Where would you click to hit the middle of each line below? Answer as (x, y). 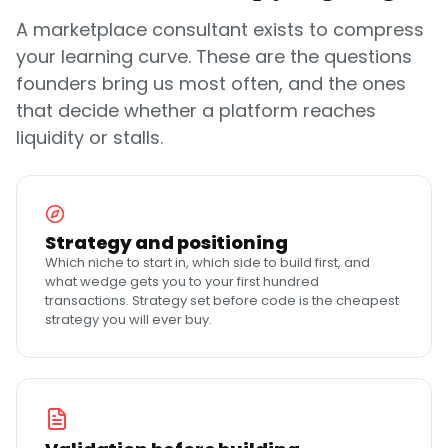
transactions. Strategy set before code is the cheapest (222, 300)
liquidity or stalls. (89, 137)
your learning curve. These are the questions (214, 56)
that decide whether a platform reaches (196, 110)
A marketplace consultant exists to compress (220, 29)
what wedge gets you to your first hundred (182, 281)
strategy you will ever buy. (128, 319)
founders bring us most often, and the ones (211, 83)
